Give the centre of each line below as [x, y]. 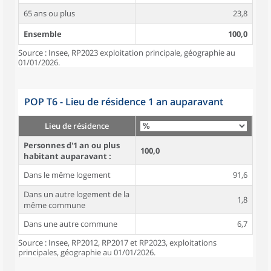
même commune [54, 205]
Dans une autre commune [70, 224]
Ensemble [43, 34]
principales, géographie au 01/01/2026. [87, 252]
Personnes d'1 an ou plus [72, 145]
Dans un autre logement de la [77, 194]
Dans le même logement [67, 175]
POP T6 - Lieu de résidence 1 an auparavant [124, 102]
